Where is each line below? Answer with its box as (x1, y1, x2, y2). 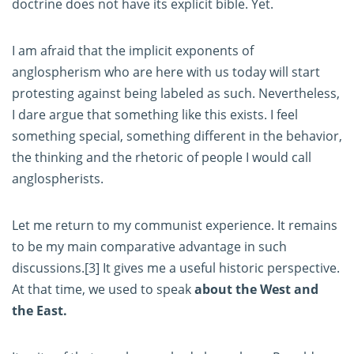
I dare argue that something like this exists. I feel (12, 106, 298, 124)
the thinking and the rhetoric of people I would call (12, 149, 311, 167)
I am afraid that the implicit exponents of (12, 42, 254, 60)
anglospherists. (12, 170, 107, 188)
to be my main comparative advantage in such (12, 238, 287, 256)
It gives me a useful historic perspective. (100, 259, 340, 277)
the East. (12, 302, 67, 320)
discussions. (12, 259, 85, 277)
